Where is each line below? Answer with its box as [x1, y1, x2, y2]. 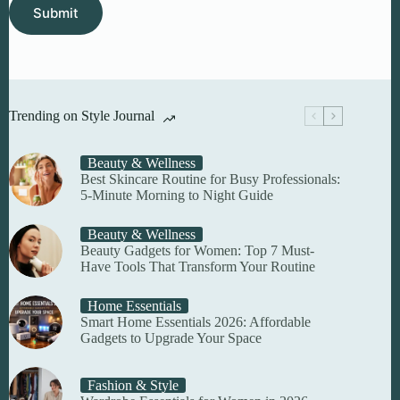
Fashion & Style [87, 378, 179, 394]
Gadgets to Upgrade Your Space [80, 330, 262, 346]
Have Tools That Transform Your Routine [80, 259, 315, 275]
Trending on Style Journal [9, 108, 154, 124]
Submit [33, 4, 79, 21]
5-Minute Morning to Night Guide [80, 187, 273, 204]
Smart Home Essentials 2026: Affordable [80, 314, 311, 330]
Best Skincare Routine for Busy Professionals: [80, 171, 340, 187]
